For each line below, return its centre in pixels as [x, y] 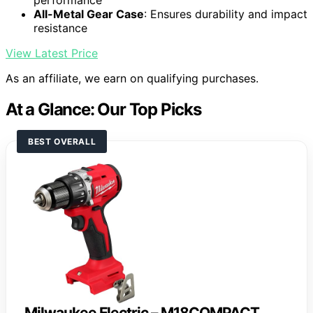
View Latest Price [52, 53]
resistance [60, 28]
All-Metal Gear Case [89, 14]
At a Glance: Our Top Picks [103, 110]
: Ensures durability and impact [226, 14]
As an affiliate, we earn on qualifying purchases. [132, 79]
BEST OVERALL [62, 142]
